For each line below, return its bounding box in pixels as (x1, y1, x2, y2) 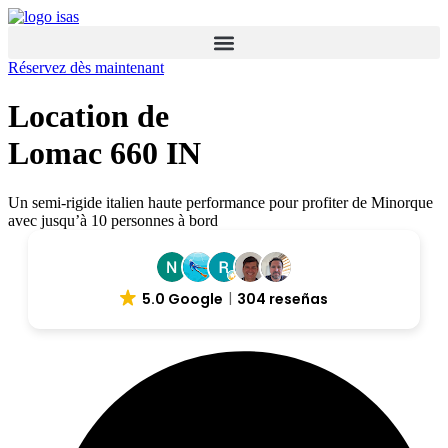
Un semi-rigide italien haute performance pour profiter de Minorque (8, 193, 433, 211)
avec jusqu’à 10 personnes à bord (8, 211, 218, 229)
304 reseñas (237, 288, 329, 309)
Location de (8, 98, 169, 135)
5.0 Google (142, 288, 224, 309)
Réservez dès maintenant (8, 59, 164, 76)
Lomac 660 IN (8, 135, 201, 172)
